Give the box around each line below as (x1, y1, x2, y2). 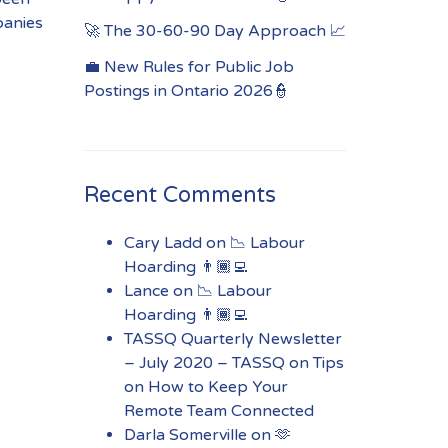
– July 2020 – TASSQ (123, 353, 285, 373)
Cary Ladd (123, 233, 202, 253)
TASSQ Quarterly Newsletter (123, 329, 342, 349)
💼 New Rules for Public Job (83, 57, 294, 77)
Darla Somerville (123, 425, 247, 445)
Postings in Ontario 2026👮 (83, 81, 289, 101)
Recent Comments (83, 182, 276, 208)
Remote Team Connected (123, 401, 314, 421)
